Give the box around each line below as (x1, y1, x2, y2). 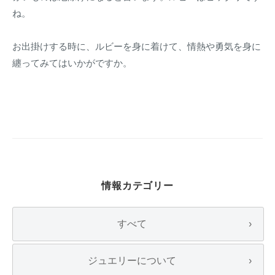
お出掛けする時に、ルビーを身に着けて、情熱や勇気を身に (12, 41, 261, 52)
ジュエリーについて (87, 254, 176, 266)
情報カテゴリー (101, 180, 174, 192)
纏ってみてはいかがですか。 (12, 58, 132, 69)
